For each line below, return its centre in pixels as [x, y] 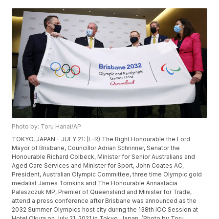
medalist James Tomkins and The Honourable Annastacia [95, 183]
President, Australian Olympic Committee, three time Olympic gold [107, 175]
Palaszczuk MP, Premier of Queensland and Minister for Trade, [102, 192]
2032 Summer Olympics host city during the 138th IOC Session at [105, 210]
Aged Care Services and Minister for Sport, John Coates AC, [98, 166]
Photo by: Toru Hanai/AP [47, 127]
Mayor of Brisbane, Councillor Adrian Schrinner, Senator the [96, 148]
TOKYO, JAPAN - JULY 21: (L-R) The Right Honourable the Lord [101, 139]
